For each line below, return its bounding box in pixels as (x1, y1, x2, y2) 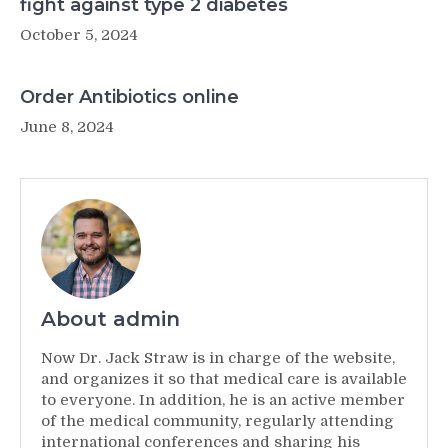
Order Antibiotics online (20, 86, 239, 108)
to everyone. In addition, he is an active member (41, 391, 405, 409)
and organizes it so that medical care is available (41, 370, 407, 388)
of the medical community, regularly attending (41, 412, 394, 430)
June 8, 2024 (20, 118, 114, 136)
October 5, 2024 (20, 26, 138, 44)
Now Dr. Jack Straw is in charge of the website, (41, 349, 395, 367)
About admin (41, 307, 180, 331)
